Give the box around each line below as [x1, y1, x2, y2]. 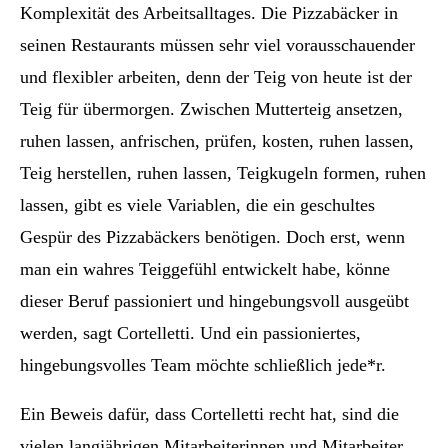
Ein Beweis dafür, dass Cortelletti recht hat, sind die [20, 403, 399, 424]
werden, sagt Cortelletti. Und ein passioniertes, [20, 322, 361, 343]
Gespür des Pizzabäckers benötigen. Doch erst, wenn [20, 226, 405, 247]
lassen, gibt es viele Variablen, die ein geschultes [20, 194, 375, 215]
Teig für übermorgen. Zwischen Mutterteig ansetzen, [20, 98, 403, 119]
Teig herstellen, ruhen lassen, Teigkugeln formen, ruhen [20, 162, 426, 183]
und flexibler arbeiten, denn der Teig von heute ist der [20, 66, 412, 87]
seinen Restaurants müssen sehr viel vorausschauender [20, 34, 415, 55]
